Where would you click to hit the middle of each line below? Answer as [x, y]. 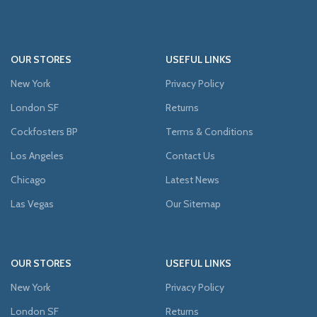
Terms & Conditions [209, 131]
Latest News [192, 179]
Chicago [28, 179]
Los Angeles [37, 155]
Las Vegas [32, 203]
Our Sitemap [193, 203]
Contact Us [190, 155]
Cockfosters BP [44, 131]
